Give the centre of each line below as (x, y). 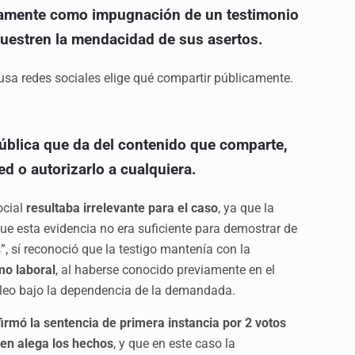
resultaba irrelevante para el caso (122, 208)
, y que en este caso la (175, 343)
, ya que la (246, 208)
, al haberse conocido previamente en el (166, 269)
